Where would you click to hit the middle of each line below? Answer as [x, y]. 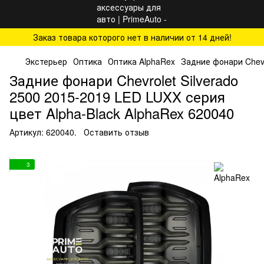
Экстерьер [46, 61]
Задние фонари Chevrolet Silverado [124, 80]
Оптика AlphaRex [141, 61]
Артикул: [27, 132]
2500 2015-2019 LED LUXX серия [117, 96]
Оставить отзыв [116, 132]
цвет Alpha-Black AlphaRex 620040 [122, 113]
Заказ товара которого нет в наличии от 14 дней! [132, 37]
